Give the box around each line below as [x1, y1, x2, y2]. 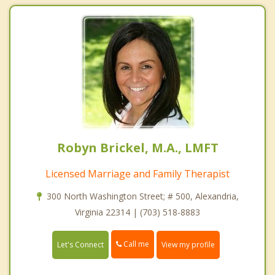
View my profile [161, 239, 215, 250]
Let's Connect [57, 239, 104, 250]
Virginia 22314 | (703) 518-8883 [75, 206, 200, 219]
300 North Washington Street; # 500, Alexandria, [46, 190, 239, 203]
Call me [122, 239, 149, 250]
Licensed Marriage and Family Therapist [45, 167, 230, 181]
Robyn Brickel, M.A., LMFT [56, 139, 219, 157]
